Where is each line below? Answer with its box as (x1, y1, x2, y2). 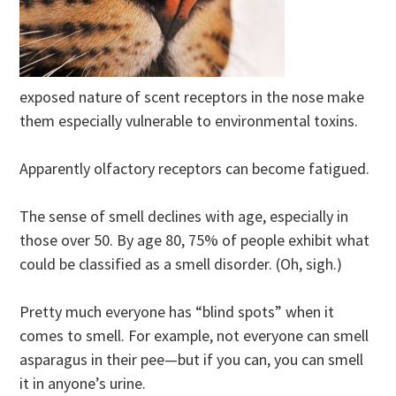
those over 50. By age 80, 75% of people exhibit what (19, 230, 370, 251)
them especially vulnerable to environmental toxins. (19, 110, 366, 132)
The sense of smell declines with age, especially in (19, 206, 349, 227)
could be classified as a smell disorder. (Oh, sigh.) (19, 254, 343, 275)
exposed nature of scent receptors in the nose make (19, 87, 365, 108)
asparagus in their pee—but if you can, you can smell (19, 349, 364, 370)
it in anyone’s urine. (19, 373, 147, 394)
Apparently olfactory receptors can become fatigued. (19, 158, 370, 179)
